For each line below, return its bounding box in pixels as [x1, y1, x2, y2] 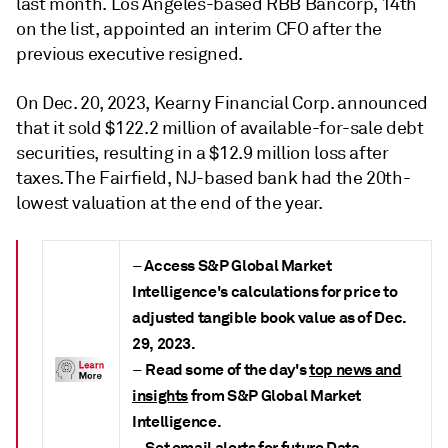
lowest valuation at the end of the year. [16, 192, 323, 215]
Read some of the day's [145, 359, 310, 381]
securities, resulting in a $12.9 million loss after [16, 142, 389, 165]
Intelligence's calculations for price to [132, 281, 398, 303]
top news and [309, 359, 402, 381]
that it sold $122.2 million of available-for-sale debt [16, 117, 424, 140]
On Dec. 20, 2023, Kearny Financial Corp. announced [16, 92, 429, 115]
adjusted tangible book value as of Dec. [132, 307, 406, 329]
